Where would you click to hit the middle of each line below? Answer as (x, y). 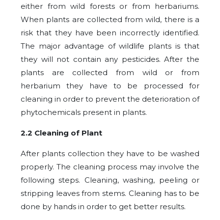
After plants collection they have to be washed (110, 153)
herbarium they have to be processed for (110, 86)
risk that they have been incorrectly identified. (110, 33)
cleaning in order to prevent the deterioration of (110, 99)
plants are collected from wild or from (110, 72)
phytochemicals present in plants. (84, 112)
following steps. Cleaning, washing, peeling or (110, 180)
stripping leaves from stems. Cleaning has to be (110, 193)
